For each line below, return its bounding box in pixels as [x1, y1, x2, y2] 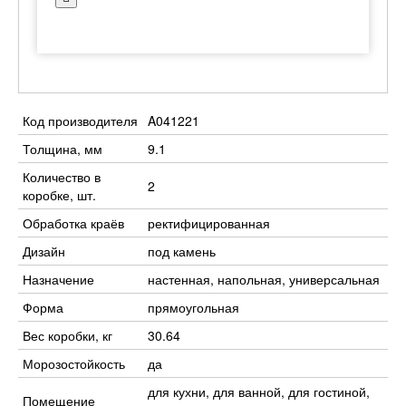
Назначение [23, 270, 94, 288]
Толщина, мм [23, 140, 102, 158]
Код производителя [23, 111, 138, 130]
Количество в [23, 168, 101, 186]
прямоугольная [148, 298, 239, 316]
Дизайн [23, 242, 65, 260]
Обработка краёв [23, 214, 124, 232]
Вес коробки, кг [23, 326, 112, 344]
